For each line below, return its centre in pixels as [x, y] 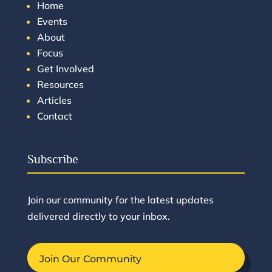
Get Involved [65, 69]
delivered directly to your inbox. [98, 216]
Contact [54, 116]
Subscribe [53, 159]
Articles [54, 100]
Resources [60, 85]
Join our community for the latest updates [120, 200]
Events [52, 22]
